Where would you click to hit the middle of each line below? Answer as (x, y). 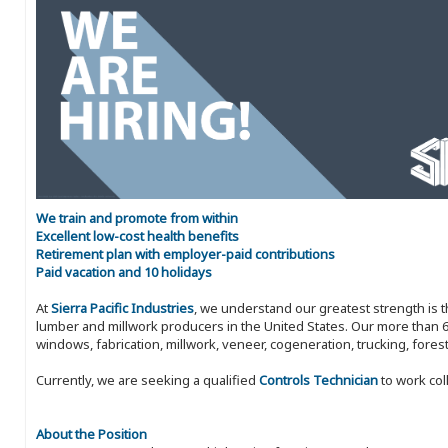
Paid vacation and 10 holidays (124, 272)
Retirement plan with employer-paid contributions (185, 254)
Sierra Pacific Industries (122, 308)
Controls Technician (318, 380)
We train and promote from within (137, 218)
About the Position (91, 434)
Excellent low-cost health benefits (137, 236)
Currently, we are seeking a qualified (147, 380)
